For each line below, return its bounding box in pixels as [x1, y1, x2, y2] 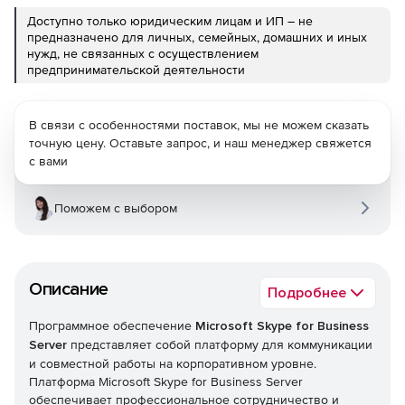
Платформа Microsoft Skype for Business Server [29, 374, 303, 389]
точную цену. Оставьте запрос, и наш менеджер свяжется [29, 136, 372, 150]
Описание [29, 278, 108, 300]
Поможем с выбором [54, 201, 177, 215]
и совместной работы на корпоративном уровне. [29, 356, 316, 371]
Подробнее [268, 284, 346, 302]
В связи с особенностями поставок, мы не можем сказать [29, 118, 369, 132]
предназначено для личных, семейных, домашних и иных [27, 30, 367, 44]
